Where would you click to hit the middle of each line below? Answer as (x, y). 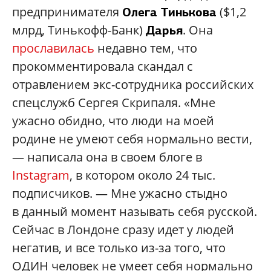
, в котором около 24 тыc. (142, 175)
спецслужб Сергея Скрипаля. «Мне (114, 102)
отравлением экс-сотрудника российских (133, 84)
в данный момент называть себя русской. (135, 211)
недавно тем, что (146, 48)
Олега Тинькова (169, 12)
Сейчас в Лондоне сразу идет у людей (123, 229)
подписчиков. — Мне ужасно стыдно (120, 193)
